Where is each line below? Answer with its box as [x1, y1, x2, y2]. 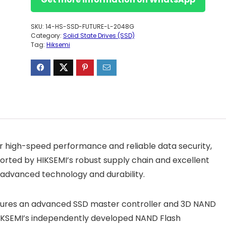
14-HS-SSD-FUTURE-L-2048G [45, 22, 134, 31]
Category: [30, 31, 63, 40]
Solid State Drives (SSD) [63, 31, 135, 40]
